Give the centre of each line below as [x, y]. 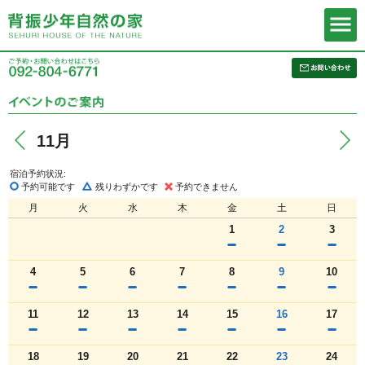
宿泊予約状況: [38, 174]
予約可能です [48, 187]
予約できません [207, 187]
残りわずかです [127, 187]
